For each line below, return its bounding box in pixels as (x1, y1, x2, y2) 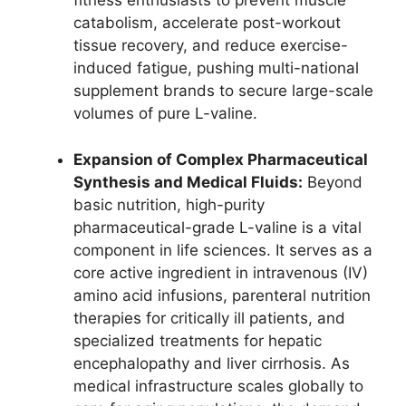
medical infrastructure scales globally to (73, 376, 363, 395)
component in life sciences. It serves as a (73, 240, 372, 259)
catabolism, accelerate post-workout (73, 14, 341, 32)
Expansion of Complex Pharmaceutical (73, 150, 368, 169)
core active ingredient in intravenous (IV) (73, 263, 368, 282)
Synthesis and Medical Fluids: (73, 172, 303, 191)
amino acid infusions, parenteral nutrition (73, 285, 371, 304)
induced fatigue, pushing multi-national (73, 59, 359, 77)
